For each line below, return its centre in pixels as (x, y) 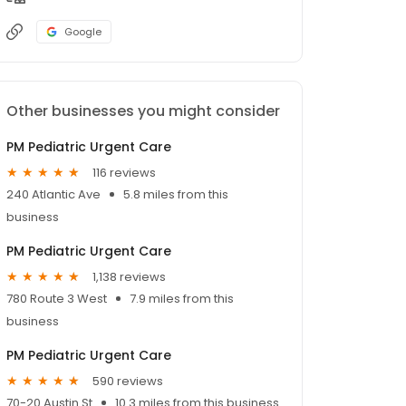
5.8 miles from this (176, 195)
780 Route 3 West (57, 299)
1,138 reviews (129, 276)
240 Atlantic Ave (53, 195)
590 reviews (128, 381)
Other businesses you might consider (143, 111)
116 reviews (124, 172)
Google (83, 32)
